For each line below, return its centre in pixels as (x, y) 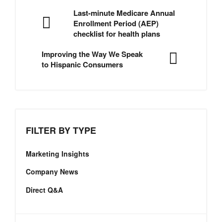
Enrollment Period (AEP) (116, 23)
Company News (52, 172)
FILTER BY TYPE (61, 130)
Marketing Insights (57, 154)
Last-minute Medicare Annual (124, 13)
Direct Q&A (44, 190)
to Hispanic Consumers (82, 64)
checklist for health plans (117, 33)
